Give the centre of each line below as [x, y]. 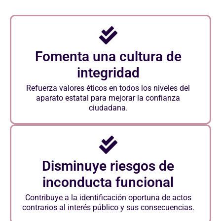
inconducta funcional [108, 183]
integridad [108, 73]
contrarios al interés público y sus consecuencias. [108, 208]
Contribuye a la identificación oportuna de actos [108, 198]
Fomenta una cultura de [108, 57]
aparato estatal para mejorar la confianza [108, 98]
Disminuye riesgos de [108, 166]
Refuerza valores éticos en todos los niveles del [108, 88]
